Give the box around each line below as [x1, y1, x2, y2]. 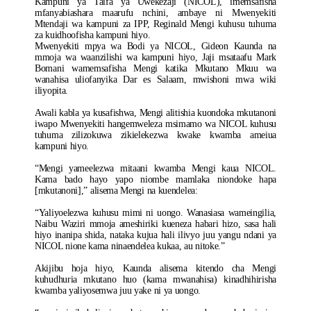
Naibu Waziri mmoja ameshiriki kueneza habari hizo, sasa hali [35, 219, 276, 229]
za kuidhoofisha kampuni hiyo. [35, 30, 151, 40]
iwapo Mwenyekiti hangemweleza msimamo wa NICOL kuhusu [35, 119, 276, 129]
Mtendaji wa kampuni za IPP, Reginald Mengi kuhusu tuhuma [35, 19, 276, 29]
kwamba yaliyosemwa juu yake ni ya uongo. [35, 285, 201, 296]
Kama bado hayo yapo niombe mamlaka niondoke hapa [35, 174, 276, 185]
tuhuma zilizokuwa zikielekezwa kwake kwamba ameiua [35, 130, 276, 140]
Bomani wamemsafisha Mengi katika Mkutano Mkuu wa [35, 63, 276, 74]
